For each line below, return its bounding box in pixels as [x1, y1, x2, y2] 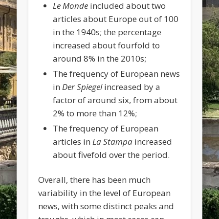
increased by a [102, 81, 161, 93]
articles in [53, 136, 93, 148]
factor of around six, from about [53, 94, 178, 106]
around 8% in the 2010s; [53, 53, 147, 65]
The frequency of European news [53, 68, 180, 80]
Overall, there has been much [38, 174, 151, 186]
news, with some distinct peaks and [38, 200, 175, 212]
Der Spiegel [62, 81, 103, 93]
